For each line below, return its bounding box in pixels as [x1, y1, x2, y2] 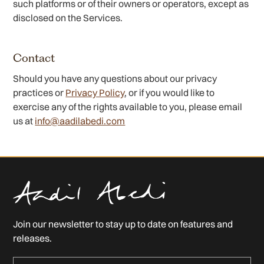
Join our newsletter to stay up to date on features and [13, 217, 233, 230]
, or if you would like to [124, 87, 215, 98]
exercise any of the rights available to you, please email [13, 101, 243, 113]
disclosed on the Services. [13, 12, 123, 24]
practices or [13, 87, 66, 98]
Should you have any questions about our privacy [13, 72, 217, 84]
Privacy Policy [65, 87, 125, 98]
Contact [13, 51, 55, 65]
